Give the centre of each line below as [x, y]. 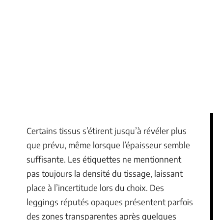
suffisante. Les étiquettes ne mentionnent [104, 159]
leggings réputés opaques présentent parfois [110, 202]
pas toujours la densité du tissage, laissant [105, 173]
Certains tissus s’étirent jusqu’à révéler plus [107, 131]
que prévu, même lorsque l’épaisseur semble [108, 145]
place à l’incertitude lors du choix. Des [95, 188]
